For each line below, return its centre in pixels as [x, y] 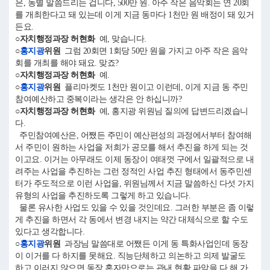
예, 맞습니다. [121, 39]
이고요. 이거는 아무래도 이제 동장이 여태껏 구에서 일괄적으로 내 [134, 159]
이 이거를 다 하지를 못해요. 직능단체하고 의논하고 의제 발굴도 [130, 256]
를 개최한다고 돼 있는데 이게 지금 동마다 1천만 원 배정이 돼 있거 [134, 15]
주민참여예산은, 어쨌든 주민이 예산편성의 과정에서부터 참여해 [133, 135]
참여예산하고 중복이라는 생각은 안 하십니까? [98, 99]
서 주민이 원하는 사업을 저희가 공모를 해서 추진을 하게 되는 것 [131, 147]
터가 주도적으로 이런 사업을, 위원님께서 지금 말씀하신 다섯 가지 [134, 184]
